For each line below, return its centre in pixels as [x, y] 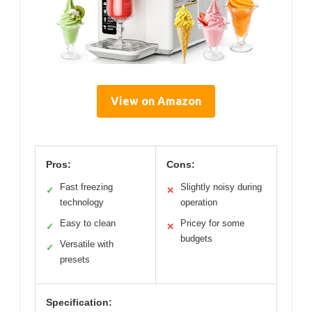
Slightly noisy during [221, 187]
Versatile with [87, 244]
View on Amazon [156, 101]
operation [199, 203]
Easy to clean [88, 224]
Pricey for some [212, 224]
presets [75, 260]
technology [82, 203]
